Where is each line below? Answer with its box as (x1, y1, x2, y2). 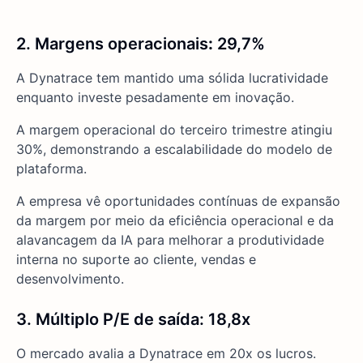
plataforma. (16, 160, 87, 177)
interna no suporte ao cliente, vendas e (16, 251, 256, 268)
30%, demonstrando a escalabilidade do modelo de (16, 141, 332, 158)
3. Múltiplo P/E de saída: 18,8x (16, 310, 250, 330)
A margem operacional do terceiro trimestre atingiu (16, 122, 332, 139)
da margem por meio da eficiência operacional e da (16, 212, 334, 229)
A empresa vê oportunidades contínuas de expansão (16, 193, 340, 210)
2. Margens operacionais (16, 34, 208, 54)
